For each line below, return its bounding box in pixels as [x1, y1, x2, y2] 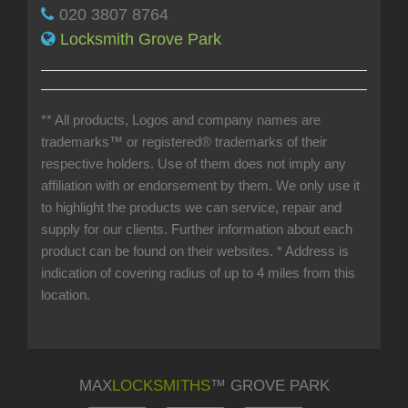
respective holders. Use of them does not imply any [41, 156, 346, 171]
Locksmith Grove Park [60, 29, 221, 48]
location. [41, 287, 90, 302]
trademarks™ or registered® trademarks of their [41, 134, 327, 149]
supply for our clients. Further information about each [41, 221, 352, 237]
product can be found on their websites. [41, 243, 277, 259]
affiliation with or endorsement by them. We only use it [41, 178, 360, 193]
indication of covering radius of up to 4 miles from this [41, 265, 355, 280]
